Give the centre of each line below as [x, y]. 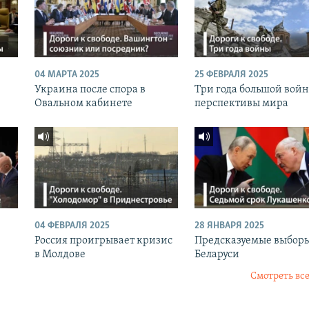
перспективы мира [241, 104]
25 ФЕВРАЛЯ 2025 [231, 75]
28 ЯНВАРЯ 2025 [229, 226]
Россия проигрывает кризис [103, 240]
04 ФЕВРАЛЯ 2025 [72, 226]
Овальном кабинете [83, 104]
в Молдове [60, 254]
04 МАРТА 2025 [67, 75]
